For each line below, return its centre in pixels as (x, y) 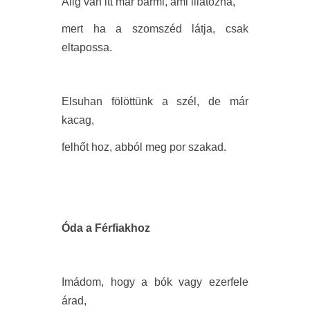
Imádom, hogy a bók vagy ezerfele (155, 282)
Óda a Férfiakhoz (106, 228)
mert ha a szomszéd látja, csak (155, 29)
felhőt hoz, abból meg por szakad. (144, 147)
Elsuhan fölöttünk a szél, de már (155, 102)
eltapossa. (87, 48)
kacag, (78, 120)
